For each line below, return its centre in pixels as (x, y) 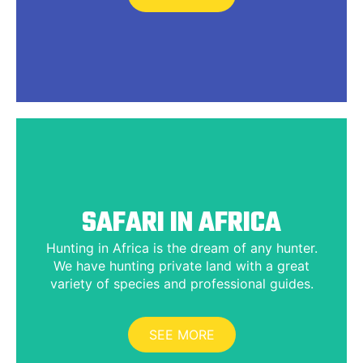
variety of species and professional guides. (181, 283)
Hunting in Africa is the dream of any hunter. (181, 248)
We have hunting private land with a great (181, 265)
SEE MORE (181, 334)
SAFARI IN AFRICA (181, 224)
